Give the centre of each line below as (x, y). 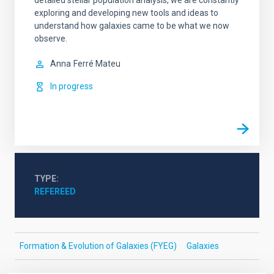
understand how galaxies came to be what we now (132, 26)
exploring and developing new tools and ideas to (126, 13)
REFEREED (55, 191)
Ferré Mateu (97, 64)
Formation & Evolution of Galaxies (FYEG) (98, 246)
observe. (51, 39)
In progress (72, 86)
